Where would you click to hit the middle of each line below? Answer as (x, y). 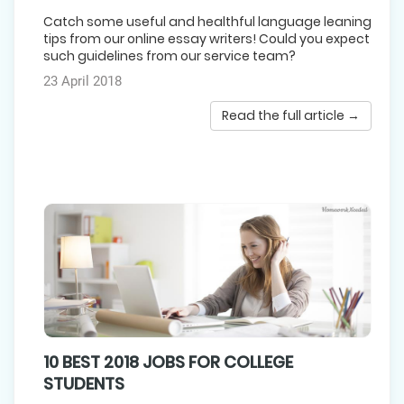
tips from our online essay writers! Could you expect (207, 38)
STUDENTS (84, 383)
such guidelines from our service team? (170, 55)
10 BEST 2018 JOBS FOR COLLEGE (168, 362)
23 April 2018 (83, 81)
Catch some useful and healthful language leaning (207, 21)
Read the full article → (291, 115)
